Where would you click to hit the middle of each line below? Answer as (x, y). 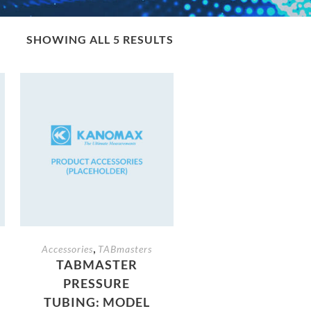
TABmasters (125, 249)
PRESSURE (97, 283)
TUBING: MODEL (96, 302)
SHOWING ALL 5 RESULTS (100, 39)
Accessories (67, 249)
